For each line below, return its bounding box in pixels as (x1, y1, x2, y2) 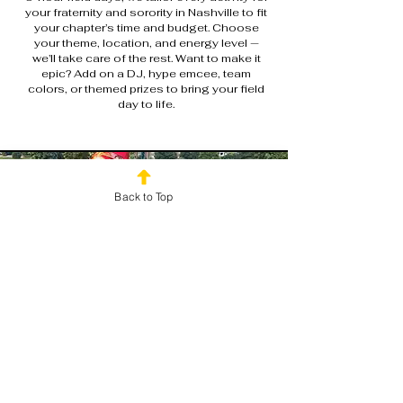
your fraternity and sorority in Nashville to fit (25, 5, 267, 20)
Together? (103, 374, 184, 395)
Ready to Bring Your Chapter (24, 352, 264, 372)
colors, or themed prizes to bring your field (28, 82, 264, 96)
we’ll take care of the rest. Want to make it (31, 51, 261, 66)
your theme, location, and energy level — (33, 36, 259, 50)
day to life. (118, 97, 175, 112)
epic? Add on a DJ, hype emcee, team (41, 67, 251, 81)
